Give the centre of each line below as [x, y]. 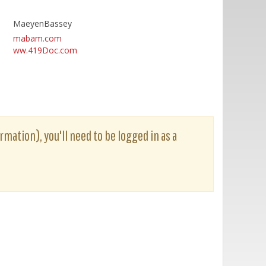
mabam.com [37, 38]
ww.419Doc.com [45, 50]
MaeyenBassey [42, 23]
